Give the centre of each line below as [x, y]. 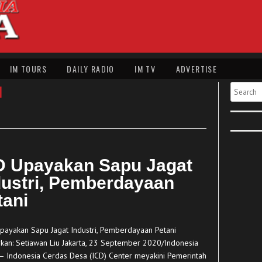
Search [242, 86]
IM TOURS [28, 69]
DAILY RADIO [91, 69]
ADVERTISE [196, 69]
